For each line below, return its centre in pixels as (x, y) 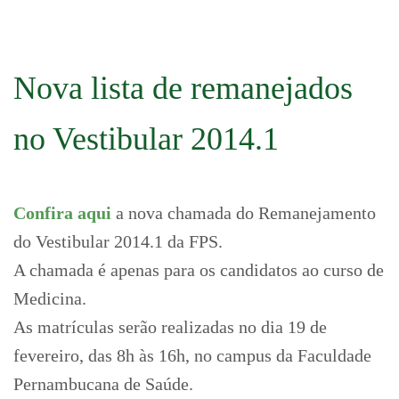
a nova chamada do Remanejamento (244, 213)
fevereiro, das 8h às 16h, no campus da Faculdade (192, 355)
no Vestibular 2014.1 (146, 139)
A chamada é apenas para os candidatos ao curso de (199, 270)
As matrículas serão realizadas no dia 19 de (170, 327)
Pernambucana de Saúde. (106, 384)
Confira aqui (62, 213)
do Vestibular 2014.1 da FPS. (120, 241)
